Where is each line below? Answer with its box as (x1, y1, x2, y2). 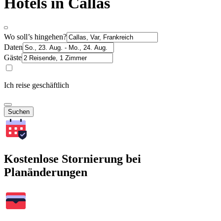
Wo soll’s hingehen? (4, 32, 67, 41)
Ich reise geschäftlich (4, 80, 69, 89)
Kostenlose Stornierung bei (4, 152, 141, 165)
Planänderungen (4, 165, 87, 179)
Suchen (8, 108, 30, 115)
